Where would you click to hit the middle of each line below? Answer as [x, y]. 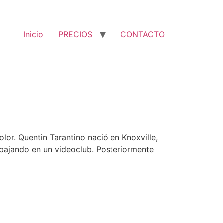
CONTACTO [143, 34]
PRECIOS [75, 34]
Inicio [33, 34]
